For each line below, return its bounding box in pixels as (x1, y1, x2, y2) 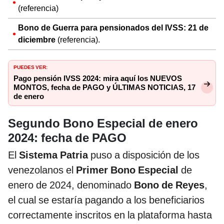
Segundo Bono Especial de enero (8, 116, 198, 130)
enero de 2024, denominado (8, 178, 134, 191)
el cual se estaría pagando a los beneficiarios (8, 193, 204, 206)
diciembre (18, 34, 55, 44)
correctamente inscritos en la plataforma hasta (8, 208, 212, 221)
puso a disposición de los (88, 148, 199, 161)
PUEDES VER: (13, 62, 47, 70)
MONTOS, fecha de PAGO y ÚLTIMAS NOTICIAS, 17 (13, 82, 195, 92)
